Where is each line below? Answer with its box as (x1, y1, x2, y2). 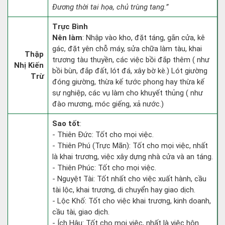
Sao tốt (52, 119, 80, 128)
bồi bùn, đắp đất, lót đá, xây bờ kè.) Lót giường (52, 66, 207, 75)
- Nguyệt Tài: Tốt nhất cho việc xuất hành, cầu (52, 174, 206, 183)
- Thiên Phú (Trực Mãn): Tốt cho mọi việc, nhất (52, 141, 208, 150)
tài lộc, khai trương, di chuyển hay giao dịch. (52, 185, 195, 194)
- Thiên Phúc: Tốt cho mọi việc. (52, 163, 156, 172)
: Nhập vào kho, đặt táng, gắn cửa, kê (82, 33, 205, 42)
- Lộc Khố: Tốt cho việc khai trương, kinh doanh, (52, 196, 211, 205)
